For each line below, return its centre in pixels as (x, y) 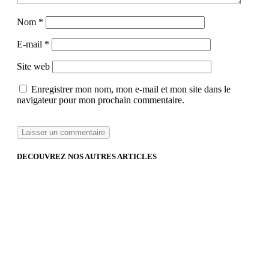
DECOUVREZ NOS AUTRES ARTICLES (87, 156)
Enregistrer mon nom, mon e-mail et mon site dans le (131, 89)
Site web (33, 66)
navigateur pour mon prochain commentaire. (101, 100)
